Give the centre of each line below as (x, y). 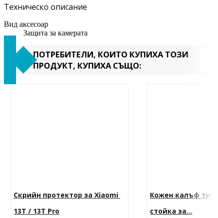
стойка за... (171, 211)
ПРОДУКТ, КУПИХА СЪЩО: (87, 66)
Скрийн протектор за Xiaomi (67, 195)
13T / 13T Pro (36, 211)
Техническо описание (45, 7)
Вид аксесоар (26, 24)
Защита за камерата (55, 33)
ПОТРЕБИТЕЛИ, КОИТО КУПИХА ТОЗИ (111, 54)
